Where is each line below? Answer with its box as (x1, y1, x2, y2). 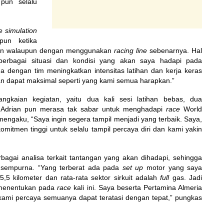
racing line (114, 46, 147, 54)
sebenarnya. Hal (149, 46, 202, 54)
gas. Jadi (172, 173, 202, 181)
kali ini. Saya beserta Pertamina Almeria (73, 183, 202, 191)
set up (122, 163, 143, 171)
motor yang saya (146, 163, 202, 171)
